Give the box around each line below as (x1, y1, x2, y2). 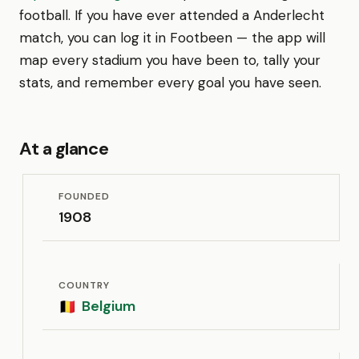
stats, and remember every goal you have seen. (19, 74, 321, 91)
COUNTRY (58, 279, 110, 292)
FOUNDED (58, 190, 110, 203)
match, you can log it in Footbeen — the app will (19, 29, 325, 46)
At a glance (19, 137, 109, 160)
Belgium (82, 296, 136, 316)
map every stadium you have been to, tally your (19, 51, 321, 69)
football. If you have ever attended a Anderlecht (19, 6, 325, 24)
